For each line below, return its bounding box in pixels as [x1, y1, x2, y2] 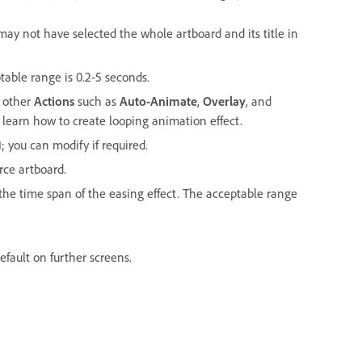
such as [74, 94, 120, 109]
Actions [34, 94, 74, 109]
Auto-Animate [120, 94, 197, 109]
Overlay [203, 94, 246, 109]
